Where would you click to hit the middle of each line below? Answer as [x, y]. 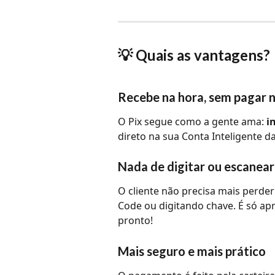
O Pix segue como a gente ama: [192, 121]
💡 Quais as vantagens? [194, 55]
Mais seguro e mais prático [192, 251]
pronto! [135, 221]
